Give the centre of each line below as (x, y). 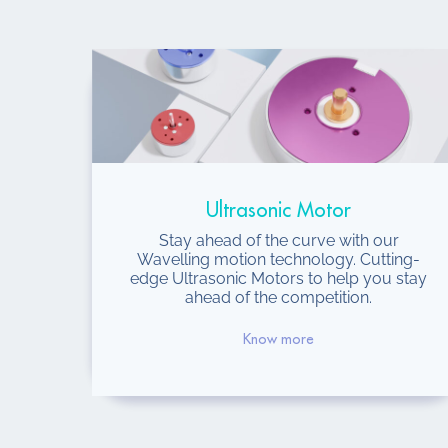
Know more (279, 338)
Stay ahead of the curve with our (278, 240)
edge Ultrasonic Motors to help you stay (279, 278)
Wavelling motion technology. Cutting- (279, 259)
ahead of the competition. (279, 297)
